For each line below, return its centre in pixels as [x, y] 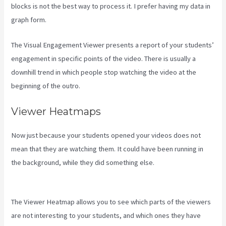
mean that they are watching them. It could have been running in [107, 149]
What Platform [178, 163]
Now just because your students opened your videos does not [106, 135]
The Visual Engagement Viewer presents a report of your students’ [113, 45]
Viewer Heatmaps [56, 112]
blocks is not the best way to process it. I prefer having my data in [111, 6]
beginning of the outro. [46, 86]
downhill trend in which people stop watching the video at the [104, 72]
